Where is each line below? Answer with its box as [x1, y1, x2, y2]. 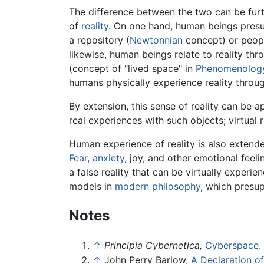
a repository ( [69, 34, 130, 46]
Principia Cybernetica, [104, 239, 202, 251]
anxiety [93, 151, 124, 164]
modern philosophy [115, 180, 200, 192]
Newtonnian [130, 34, 183, 46]
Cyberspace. [205, 239, 261, 251]
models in [69, 180, 115, 192]
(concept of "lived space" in [69, 62, 196, 74]
